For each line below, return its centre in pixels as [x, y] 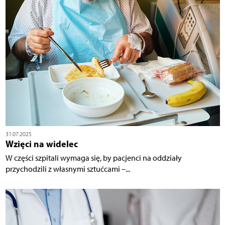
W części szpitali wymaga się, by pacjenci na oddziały [93, 158]
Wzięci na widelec [41, 144]
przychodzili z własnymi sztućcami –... [68, 169]
